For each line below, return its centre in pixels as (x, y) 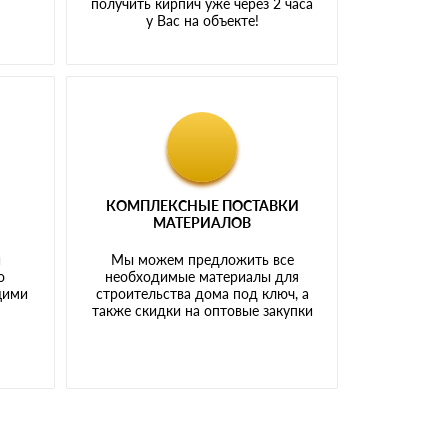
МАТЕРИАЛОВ (202, 222)
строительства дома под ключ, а (202, 293)
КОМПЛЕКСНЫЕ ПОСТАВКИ (202, 205)
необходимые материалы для (202, 276)
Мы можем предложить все (202, 259)
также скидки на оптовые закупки (202, 310)
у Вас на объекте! (202, 20)
